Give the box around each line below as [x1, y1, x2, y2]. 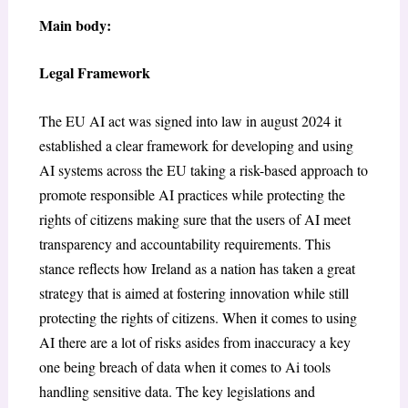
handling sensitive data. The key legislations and [38, 381, 315, 401]
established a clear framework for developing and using [38, 135, 353, 155]
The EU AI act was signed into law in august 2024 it [38, 110, 342, 130]
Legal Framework [38, 62, 150, 84]
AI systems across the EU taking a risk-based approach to [38, 159, 368, 179]
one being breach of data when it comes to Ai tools [38, 356, 331, 376]
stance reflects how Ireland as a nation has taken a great [38, 258, 355, 278]
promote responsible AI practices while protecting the [38, 184, 345, 204]
